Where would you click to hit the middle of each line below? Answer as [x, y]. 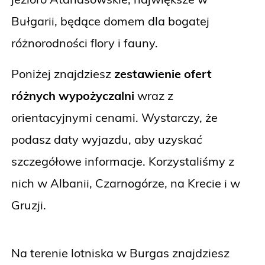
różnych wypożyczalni [73, 95]
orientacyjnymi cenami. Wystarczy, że [114, 117]
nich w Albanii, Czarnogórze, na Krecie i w [126, 183]
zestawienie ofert [163, 73]
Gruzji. [29, 205]
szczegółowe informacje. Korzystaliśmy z [123, 161]
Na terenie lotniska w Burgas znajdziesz [120, 253]
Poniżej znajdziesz [63, 73]
